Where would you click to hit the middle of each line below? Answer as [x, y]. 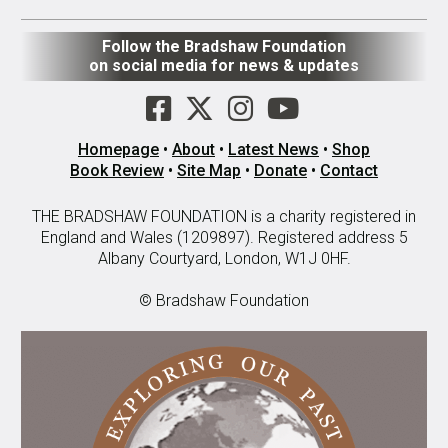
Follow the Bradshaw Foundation [224, 47]
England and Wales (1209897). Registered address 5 [224, 238]
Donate [280, 171]
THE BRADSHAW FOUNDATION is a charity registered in [224, 217]
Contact [349, 171]
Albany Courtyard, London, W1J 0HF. [224, 259]
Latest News [273, 150]
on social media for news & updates [224, 66]
